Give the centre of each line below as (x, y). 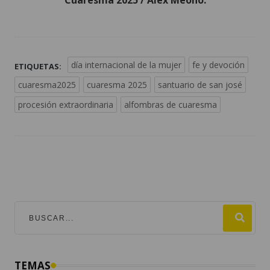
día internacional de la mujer (126, 65)
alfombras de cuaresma (171, 105)
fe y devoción (218, 65)
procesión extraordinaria (66, 105)
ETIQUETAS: (38, 67)
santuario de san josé (200, 85)
